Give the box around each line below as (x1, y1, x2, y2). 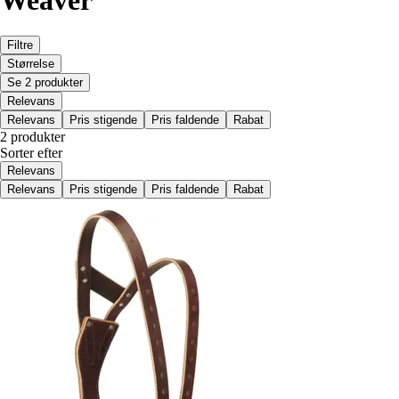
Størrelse (7, 57, 54, 71)
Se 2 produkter (7, 76, 83, 90)
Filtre (7, 38, 33, 53)
